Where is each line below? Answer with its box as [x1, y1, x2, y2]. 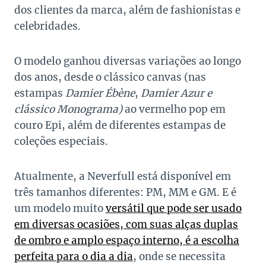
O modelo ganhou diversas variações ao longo [14, 55, 241, 68]
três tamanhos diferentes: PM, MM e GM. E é [14, 186, 236, 199]
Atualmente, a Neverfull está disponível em [14, 170, 231, 183]
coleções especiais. [14, 135, 108, 148]
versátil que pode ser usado [106, 202, 242, 216]
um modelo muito [14, 202, 106, 216]
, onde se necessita [133, 250, 226, 264]
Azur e [180, 87, 212, 100]
